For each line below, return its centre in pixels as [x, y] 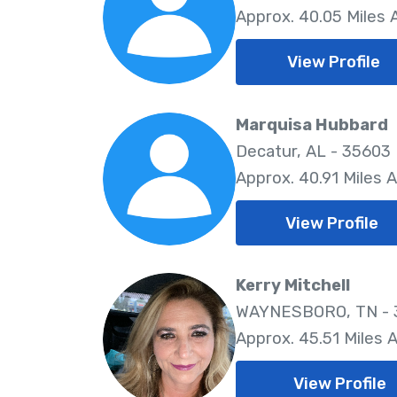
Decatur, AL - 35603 [313, 151]
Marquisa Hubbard [311, 125]
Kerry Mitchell [292, 286]
